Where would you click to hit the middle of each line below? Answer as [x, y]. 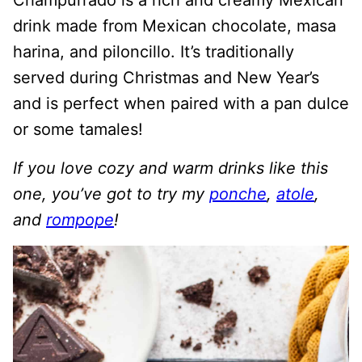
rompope [80, 220]
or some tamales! [78, 129]
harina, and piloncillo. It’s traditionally [154, 52]
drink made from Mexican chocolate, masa [175, 26]
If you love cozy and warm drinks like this [170, 168]
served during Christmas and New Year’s [166, 78]
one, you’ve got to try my [111, 194]
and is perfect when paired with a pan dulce [181, 103]
